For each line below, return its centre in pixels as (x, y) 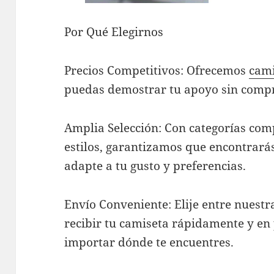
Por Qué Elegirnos (114, 32)
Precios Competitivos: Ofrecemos (157, 71)
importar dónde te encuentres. (149, 243)
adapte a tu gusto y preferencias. (155, 166)
